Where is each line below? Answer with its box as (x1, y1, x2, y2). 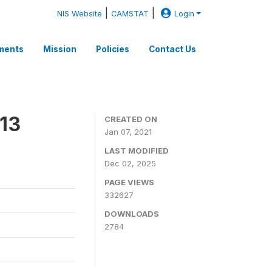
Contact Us (149, 44, 196, 54)
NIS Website (57, 9, 103, 18)
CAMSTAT (111, 9, 149, 18)
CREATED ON (104, 114, 157, 124)
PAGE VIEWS (104, 177, 154, 187)
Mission (43, 44, 76, 54)
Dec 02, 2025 (104, 158, 156, 168)
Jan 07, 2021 (104, 127, 152, 137)
